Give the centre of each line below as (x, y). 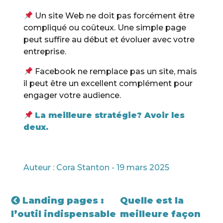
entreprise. (45, 52)
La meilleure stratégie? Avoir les (110, 115)
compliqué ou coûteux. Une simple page (105, 28)
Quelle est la (152, 201)
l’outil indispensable (64, 214)
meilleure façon (160, 214)
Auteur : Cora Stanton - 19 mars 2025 (97, 168)
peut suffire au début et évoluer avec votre (109, 40)
